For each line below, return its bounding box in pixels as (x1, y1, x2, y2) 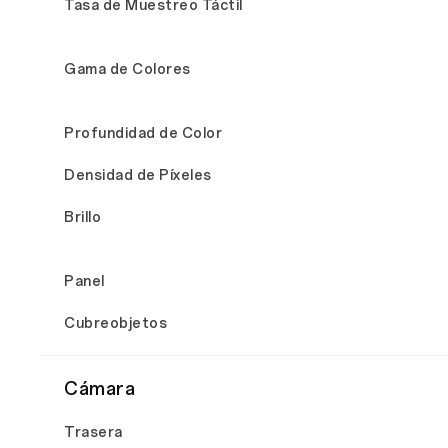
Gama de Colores (64, 61, 191, 78)
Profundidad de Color (64, 125, 222, 142)
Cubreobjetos (64, 315, 167, 332)
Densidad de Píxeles (64, 167, 212, 184)
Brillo (64, 209, 101, 226)
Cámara (64, 378, 135, 400)
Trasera (64, 424, 123, 441)
